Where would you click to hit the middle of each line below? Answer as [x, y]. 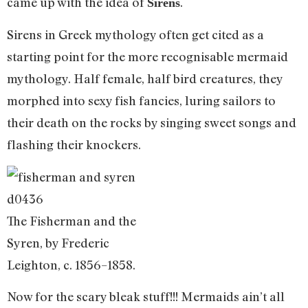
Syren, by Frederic [58, 242]
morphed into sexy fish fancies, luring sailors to [141, 101]
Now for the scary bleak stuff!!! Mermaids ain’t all [146, 297]
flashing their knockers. [74, 145]
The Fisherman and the [71, 220]
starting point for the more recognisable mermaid [147, 57]
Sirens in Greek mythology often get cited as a [135, 35]
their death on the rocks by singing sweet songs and [152, 123]
